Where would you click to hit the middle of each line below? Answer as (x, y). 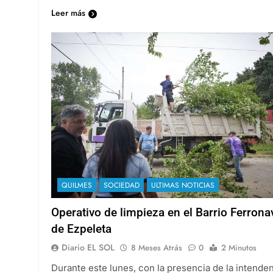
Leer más (68, 12)
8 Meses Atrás (157, 247)
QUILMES (77, 185)
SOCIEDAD (122, 185)
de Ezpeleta (81, 229)
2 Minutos (239, 247)
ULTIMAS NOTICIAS (183, 185)
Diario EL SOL (88, 247)
